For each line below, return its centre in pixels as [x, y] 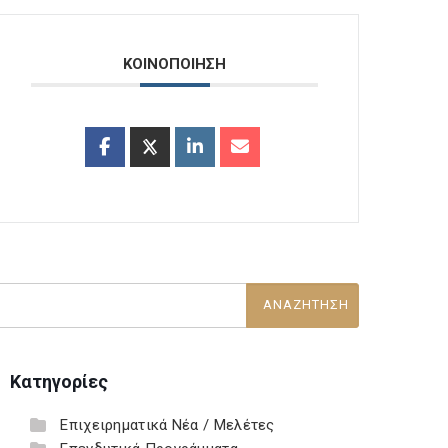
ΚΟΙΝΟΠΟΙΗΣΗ [175, 64]
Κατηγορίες [59, 381]
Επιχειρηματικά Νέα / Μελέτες [167, 425]
